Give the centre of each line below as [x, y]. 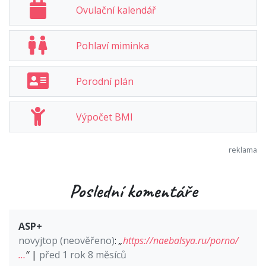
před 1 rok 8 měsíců [83, 255]
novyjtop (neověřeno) [66, 241]
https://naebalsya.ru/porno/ [181, 241]
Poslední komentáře [133, 191]
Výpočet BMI [104, 117]
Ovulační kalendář [116, 10]
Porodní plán [104, 82]
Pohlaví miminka [112, 46]
